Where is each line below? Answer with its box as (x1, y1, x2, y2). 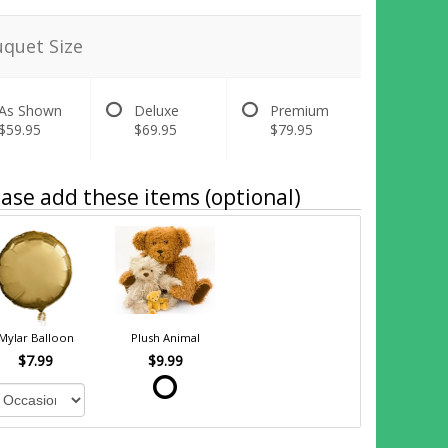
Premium (269, 101, 329, 120)
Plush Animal (130, 329, 200, 345)
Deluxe (134, 101, 180, 120)
